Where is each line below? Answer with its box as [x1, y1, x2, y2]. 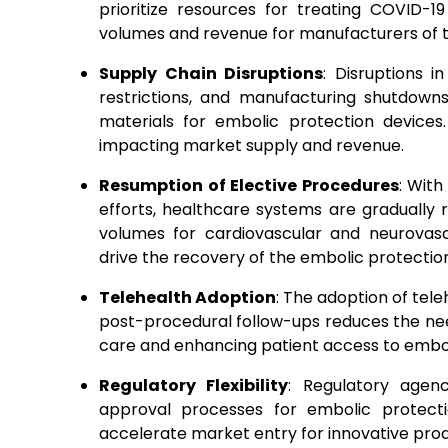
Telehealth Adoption [99, 286, 277, 309]
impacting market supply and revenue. [99, 134, 404, 157]
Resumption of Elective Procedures [99, 174, 399, 197]
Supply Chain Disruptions [99, 62, 324, 85]
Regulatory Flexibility [99, 374, 289, 397]
